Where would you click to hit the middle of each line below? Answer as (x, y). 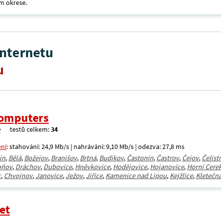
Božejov (36, 158)
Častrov (168, 158)
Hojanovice (167, 167)
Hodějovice (130, 167)
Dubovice (58, 167)
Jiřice (94, 176)
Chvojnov (18, 176)
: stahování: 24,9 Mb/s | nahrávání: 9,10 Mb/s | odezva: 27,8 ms (95, 147)
